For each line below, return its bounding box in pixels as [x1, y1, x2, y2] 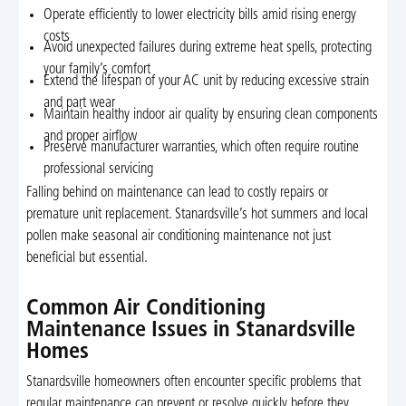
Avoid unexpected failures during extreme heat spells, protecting [43, 41, 372, 56]
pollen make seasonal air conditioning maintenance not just [25, 229, 331, 245]
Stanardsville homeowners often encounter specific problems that [25, 374, 361, 390]
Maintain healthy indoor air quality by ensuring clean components [43, 107, 379, 122]
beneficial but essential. [25, 251, 148, 266]
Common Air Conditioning [25, 298, 266, 321]
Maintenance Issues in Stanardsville [25, 320, 355, 343]
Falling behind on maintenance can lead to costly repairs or [25, 186, 328, 201]
